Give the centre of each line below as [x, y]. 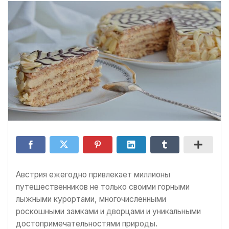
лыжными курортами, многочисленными [91, 199]
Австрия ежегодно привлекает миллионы [93, 175]
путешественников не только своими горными [103, 187]
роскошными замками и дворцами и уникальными [108, 211]
